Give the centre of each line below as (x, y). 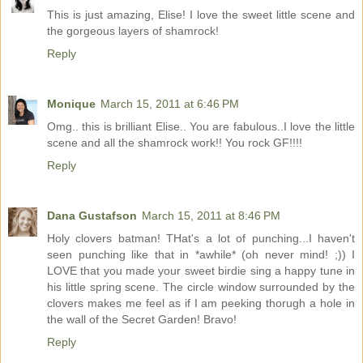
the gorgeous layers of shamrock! (133, 31)
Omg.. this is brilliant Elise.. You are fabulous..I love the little (201, 127)
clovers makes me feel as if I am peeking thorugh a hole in (201, 303)
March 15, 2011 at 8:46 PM (211, 216)
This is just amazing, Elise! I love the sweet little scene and (201, 15)
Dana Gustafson (92, 216)
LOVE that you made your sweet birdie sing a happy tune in (201, 271)
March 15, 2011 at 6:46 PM (170, 104)
